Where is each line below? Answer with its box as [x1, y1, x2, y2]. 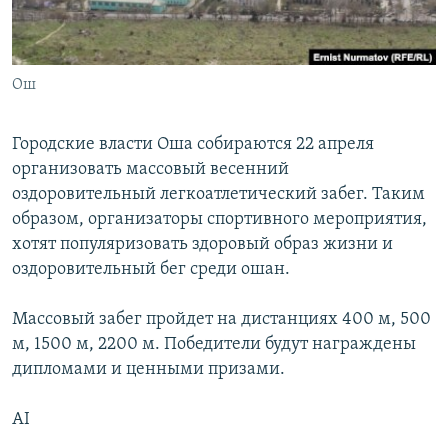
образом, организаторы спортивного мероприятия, [12, 210, 427, 230]
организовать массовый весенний [12, 160, 289, 180]
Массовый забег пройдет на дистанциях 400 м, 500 [12, 310, 431, 330]
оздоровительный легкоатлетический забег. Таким [12, 185, 425, 205]
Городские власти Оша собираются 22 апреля [12, 135, 374, 155]
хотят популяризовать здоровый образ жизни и [12, 235, 393, 255]
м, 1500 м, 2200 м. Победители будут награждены [12, 335, 416, 355]
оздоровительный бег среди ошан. [12, 260, 290, 280]
